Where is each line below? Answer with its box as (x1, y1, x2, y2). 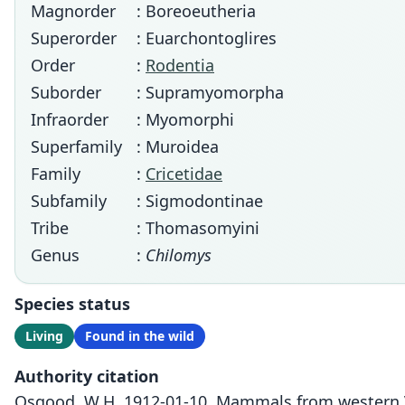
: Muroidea (137, 136, 219, 157)
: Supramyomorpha (137, 81, 284, 103)
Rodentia (146, 54, 214, 76)
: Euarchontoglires (137, 27, 277, 49)
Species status (14, 293, 130, 315)
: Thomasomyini (137, 217, 259, 239)
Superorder (31, 27, 117, 49)
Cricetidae (146, 163, 222, 184)
